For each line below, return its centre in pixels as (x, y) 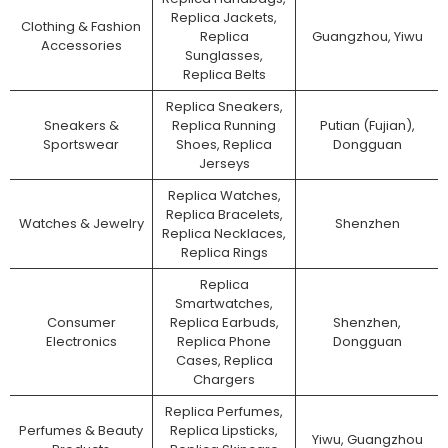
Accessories (81, 46)
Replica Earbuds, (224, 323)
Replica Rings (224, 253)
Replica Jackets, (224, 18)
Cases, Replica (224, 361)
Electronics (81, 342)
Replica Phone (224, 342)
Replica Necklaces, (224, 234)
